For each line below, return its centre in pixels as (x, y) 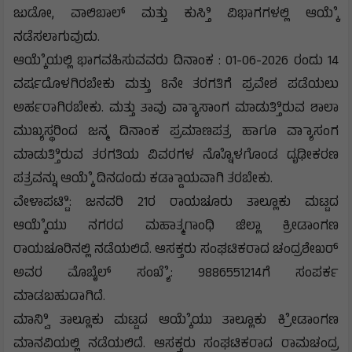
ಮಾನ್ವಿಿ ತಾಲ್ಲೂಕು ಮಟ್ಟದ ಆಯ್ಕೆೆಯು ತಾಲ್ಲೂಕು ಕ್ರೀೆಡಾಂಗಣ (176, 322)
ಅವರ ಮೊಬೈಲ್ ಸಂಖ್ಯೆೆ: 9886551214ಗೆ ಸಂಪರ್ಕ (176, 275)
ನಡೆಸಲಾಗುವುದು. (57, 39)
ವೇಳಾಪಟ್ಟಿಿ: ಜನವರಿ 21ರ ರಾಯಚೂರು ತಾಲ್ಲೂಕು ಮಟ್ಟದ (176, 204)
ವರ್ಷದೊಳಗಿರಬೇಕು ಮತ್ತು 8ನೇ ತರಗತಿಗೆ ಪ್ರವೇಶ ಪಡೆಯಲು (176, 86)
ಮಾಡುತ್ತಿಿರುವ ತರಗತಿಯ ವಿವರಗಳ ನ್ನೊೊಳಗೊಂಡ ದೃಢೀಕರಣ (176, 157)
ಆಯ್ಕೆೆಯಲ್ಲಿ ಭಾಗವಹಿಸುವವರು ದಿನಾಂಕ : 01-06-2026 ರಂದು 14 (176, 62)
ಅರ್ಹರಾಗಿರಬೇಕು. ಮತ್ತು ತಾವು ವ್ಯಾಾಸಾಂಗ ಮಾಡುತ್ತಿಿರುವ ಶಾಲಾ (176, 110)
